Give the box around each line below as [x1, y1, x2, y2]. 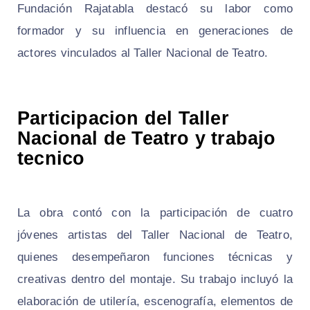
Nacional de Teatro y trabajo [17, 128, 276, 149]
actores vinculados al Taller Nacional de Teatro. [17, 46, 268, 60]
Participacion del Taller [17, 108, 229, 129]
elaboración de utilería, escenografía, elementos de [17, 295, 293, 309]
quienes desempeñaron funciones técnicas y [17, 250, 293, 264]
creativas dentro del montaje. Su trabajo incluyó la [17, 273, 293, 286]
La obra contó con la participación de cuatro [17, 206, 293, 220]
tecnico [17, 148, 85, 170]
